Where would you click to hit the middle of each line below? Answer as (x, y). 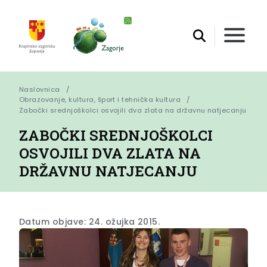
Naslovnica (40, 90)
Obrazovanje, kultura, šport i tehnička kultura (100, 100)
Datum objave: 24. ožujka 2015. (90, 221)
